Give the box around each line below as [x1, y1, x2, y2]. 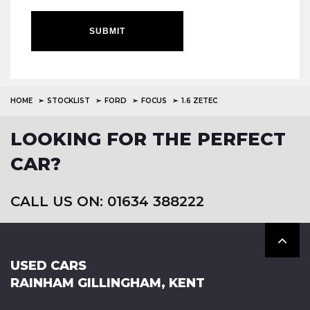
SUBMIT [89, 26, 125, 36]
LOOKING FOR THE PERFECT [10, 128, 286, 150]
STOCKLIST [47, 96, 90, 105]
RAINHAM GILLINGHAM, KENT [10, 275, 205, 291]
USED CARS [10, 258, 86, 273]
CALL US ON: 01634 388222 [10, 193, 204, 210]
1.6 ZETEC [181, 96, 217, 105]
